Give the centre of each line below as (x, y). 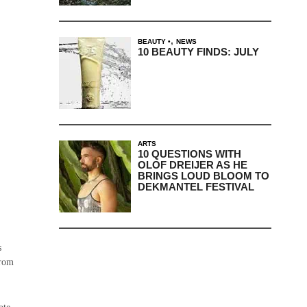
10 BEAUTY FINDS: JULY (198, 51)
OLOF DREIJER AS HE (192, 164)
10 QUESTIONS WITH (189, 153)
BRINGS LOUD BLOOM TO (203, 175)
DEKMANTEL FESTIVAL (196, 186)
